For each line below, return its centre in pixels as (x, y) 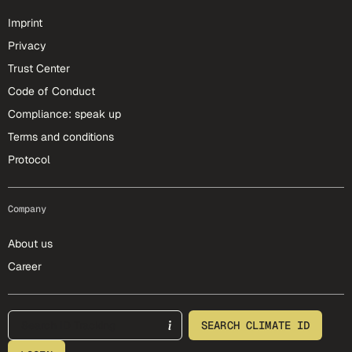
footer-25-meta (74, 320)
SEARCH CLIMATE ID (256, 325)
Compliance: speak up (64, 114)
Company (27, 209)
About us (30, 244)
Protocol (29, 159)
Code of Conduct (51, 91)
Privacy (27, 46)
